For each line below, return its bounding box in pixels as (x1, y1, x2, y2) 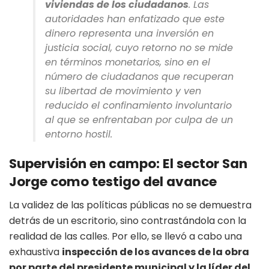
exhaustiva (9, 244, 62, 259)
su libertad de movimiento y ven (45, 84, 201, 98)
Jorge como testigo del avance (9, 172, 217, 191)
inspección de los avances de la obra (62, 244, 249, 259)
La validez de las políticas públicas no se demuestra (9, 198, 252, 212)
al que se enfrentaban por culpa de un (45, 113, 233, 127)
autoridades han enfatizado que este (45, 12, 225, 26)
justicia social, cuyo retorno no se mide (45, 41, 233, 55)
